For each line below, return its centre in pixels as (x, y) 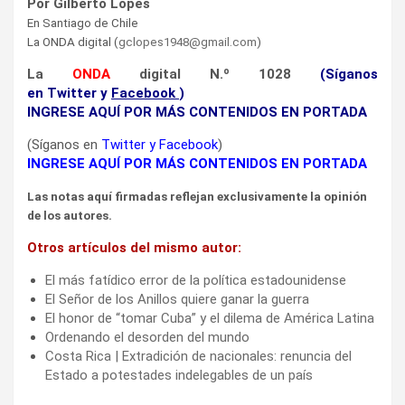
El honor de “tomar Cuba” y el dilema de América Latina (210, 318)
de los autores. (70, 215)
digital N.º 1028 (201, 74)
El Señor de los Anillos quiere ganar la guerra (177, 299)
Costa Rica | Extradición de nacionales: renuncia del (198, 356)
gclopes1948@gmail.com (188, 42)
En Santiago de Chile (83, 23)
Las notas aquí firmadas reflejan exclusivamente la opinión (197, 196)
